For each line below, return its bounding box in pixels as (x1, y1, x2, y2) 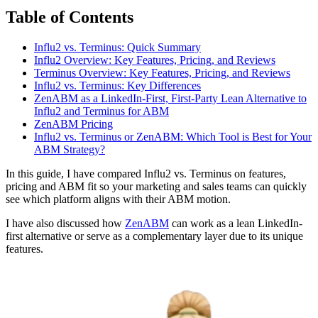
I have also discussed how (6, 217, 125, 230)
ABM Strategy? (34, 143, 105, 156)
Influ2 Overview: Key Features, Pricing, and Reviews (34, 54, 275, 67)
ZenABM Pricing (34, 118, 113, 131)
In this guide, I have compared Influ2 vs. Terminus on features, (6, 168, 286, 180)
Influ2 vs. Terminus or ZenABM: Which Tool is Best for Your (34, 131, 312, 143)
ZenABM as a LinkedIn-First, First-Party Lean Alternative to (34, 92, 307, 105)
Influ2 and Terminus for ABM (34, 105, 169, 118)
